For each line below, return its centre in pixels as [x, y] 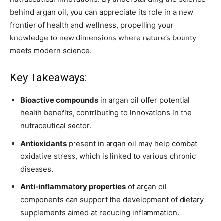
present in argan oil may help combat [132, 144]
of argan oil [146, 187]
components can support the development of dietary [112, 200]
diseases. [37, 169]
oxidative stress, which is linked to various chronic [108, 156]
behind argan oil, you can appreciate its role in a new [102, 12]
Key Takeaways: [48, 78]
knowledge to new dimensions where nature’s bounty [103, 38]
